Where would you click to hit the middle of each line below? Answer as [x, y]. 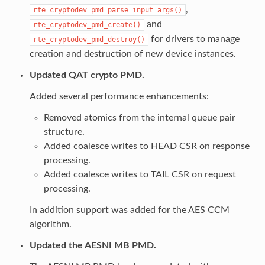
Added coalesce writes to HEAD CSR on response [146, 146]
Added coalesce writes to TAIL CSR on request [140, 174]
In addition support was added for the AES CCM [129, 210]
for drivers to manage [194, 39]
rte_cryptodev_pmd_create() [87, 25]
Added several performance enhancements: [119, 96]
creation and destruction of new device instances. [132, 54]
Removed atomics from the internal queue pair [139, 117]
